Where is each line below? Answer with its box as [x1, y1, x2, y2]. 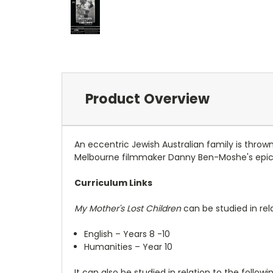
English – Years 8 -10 [84, 227, 171, 240]
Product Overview [85, 89, 210, 108]
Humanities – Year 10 [84, 240, 173, 253]
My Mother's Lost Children [74, 202, 181, 214]
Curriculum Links [74, 176, 152, 189]
